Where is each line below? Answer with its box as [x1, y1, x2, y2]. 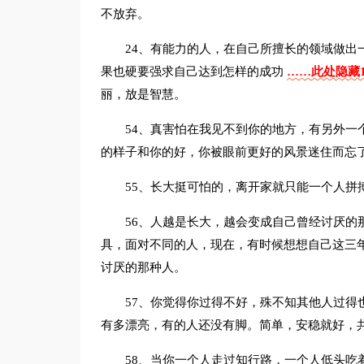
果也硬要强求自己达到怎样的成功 [100, 65, 287, 78]
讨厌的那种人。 [100, 261, 186, 274]
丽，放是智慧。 [100, 88, 186, 101]
